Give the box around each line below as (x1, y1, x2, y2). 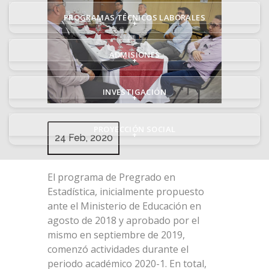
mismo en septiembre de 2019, (47, 228, 185, 242)
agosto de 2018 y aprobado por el (47, 214, 199, 228)
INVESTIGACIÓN (102, 86, 167, 97)
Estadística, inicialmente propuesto (47, 185, 204, 199)
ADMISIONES (109, 49, 160, 60)
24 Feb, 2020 (54, 132, 113, 144)
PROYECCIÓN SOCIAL (93, 124, 176, 134)
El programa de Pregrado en (47, 171, 175, 184)
